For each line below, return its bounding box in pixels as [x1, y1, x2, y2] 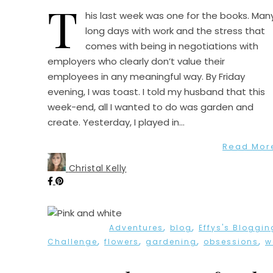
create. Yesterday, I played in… [48, 116, 185, 129]
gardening [146, 236, 197, 247]
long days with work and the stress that [85, 24, 265, 38]
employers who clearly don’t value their [48, 55, 225, 68]
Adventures [109, 222, 163, 233]
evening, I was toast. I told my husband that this [48, 85, 265, 99]
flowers [104, 236, 139, 247]
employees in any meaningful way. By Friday [48, 70, 245, 83]
